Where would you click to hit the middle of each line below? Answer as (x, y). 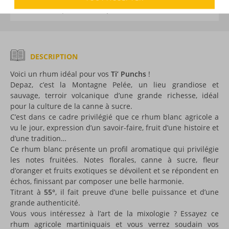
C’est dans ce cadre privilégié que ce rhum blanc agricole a (114, 117)
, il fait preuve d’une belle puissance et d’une (137, 192)
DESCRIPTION (54, 56)
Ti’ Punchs (129, 74)
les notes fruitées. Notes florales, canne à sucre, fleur (114, 159)
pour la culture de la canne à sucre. (71, 106)
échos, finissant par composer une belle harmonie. (97, 181)
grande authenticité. (45, 202)
